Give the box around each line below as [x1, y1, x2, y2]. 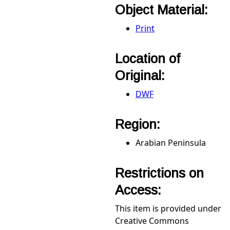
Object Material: [115, 3, 212, 17]
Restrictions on [115, 166, 204, 180]
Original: [115, 68, 168, 83]
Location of [115, 51, 180, 66]
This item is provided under [115, 203, 221, 214]
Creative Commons [115, 215, 189, 226]
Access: [115, 183, 165, 197]
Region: [115, 117, 164, 131]
